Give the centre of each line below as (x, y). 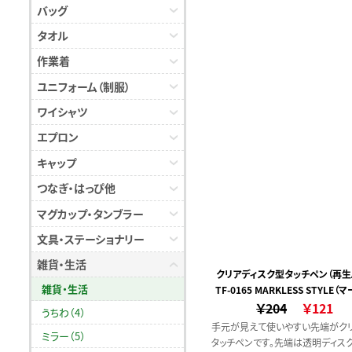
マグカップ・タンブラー (90, 213)
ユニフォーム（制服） (84, 86)
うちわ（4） (64, 313)
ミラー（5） (64, 335)
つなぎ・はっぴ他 (76, 188)
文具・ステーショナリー (91, 238)
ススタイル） (295, 306)
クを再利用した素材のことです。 (275, 9)
